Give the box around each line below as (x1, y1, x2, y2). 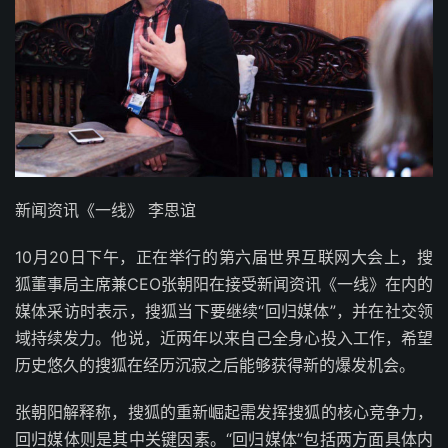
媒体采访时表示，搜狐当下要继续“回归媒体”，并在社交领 (15, 301, 433, 322)
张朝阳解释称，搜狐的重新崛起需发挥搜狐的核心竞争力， (15, 402, 433, 423)
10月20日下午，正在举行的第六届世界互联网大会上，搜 (15, 247, 433, 268)
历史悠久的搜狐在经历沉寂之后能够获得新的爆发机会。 (15, 355, 415, 376)
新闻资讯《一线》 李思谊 (15, 200, 196, 221)
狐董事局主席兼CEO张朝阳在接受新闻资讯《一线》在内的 (15, 274, 433, 295)
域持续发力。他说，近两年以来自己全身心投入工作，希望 (15, 328, 433, 349)
